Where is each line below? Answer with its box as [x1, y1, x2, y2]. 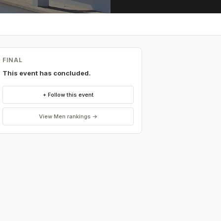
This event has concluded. [2, 69, 91, 77]
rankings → [65, 112, 98, 120]
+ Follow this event [42, 91, 94, 98]
